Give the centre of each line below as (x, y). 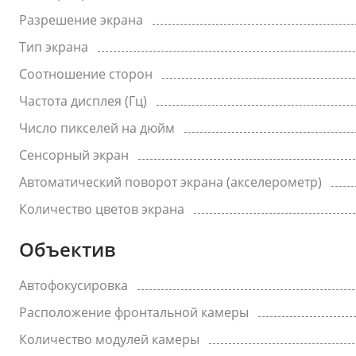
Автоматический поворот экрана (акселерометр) (170, 182)
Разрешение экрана (81, 20)
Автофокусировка (74, 285)
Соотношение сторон (86, 74)
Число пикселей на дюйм (97, 128)
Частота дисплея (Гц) (83, 101)
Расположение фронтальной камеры (134, 312)
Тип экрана (54, 47)
